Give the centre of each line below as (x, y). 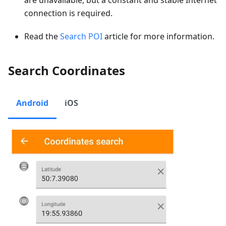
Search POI (81, 36)
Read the (42, 36)
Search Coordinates (67, 70)
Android (32, 103)
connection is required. (68, 13)
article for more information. (158, 36)
